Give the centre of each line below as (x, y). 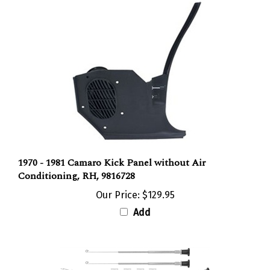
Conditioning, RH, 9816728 (77, 163)
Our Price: (118, 182)
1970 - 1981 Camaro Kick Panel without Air (112, 150)
